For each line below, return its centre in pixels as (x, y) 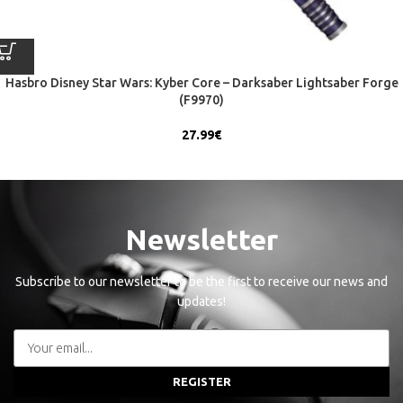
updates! (201, 302)
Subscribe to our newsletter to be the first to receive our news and (201, 282)
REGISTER (201, 382)
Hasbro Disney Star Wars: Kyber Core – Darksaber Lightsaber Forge (201, 83)
